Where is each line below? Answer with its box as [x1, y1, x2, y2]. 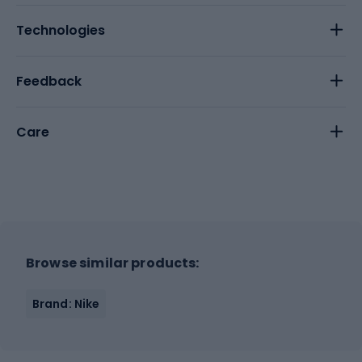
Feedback [16, 71, 82, 90]
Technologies [16, 20, 105, 40]
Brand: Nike [32, 295, 100, 312]
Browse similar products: [26, 253, 200, 272]
